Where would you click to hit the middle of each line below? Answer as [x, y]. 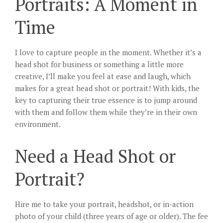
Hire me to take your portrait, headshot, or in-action [104, 204]
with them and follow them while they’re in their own [106, 112]
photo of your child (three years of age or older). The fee [111, 216]
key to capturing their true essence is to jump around [106, 100]
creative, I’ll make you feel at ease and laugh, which [103, 76]
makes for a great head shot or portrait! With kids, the [107, 88]
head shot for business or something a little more [99, 64]
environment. [38, 124]
